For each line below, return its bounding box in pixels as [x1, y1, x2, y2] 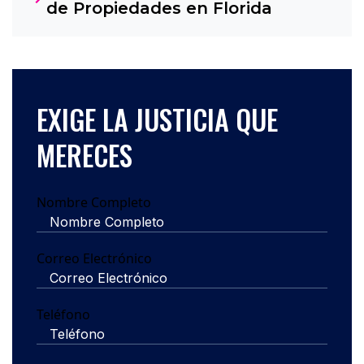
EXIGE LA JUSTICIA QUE [37, 97, 278, 140]
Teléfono [37, 305, 90, 323]
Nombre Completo [37, 193, 151, 211]
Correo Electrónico [37, 249, 152, 267]
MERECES [37, 133, 132, 175]
